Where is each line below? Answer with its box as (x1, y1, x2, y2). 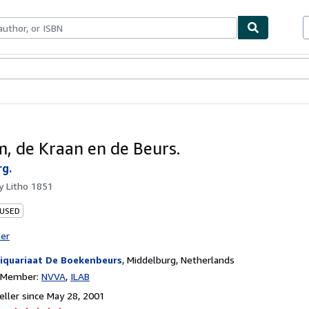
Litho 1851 (6, 179, 53, 192)
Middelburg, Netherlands (127, 253, 235, 266)
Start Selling (94, 63, 149, 75)
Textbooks (17, 63, 64, 75)
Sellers (64, 63, 94, 75)
